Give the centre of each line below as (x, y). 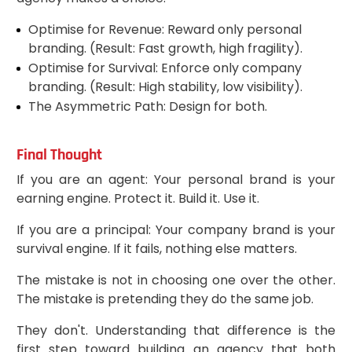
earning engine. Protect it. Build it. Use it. (137, 198)
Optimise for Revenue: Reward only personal (165, 29)
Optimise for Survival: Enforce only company (165, 68)
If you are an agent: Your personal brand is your (176, 179)
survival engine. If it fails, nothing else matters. (156, 248)
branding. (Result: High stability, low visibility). (165, 86)
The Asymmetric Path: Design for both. (147, 106)
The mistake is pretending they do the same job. (165, 299)
